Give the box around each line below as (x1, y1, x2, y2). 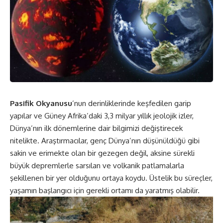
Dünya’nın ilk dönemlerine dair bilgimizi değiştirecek (10, 123, 183, 133)
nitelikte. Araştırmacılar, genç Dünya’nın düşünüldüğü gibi (10, 135, 200, 145)
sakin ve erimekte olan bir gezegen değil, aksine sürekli (10, 148, 195, 158)
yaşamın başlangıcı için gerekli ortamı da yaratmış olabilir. (10, 185, 200, 195)
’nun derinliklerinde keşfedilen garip (72, 98, 191, 108)
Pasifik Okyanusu (10, 98, 72, 108)
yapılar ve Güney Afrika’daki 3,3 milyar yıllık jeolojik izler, (10, 111, 194, 120)
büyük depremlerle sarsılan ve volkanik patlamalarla (10, 160, 184, 170)
